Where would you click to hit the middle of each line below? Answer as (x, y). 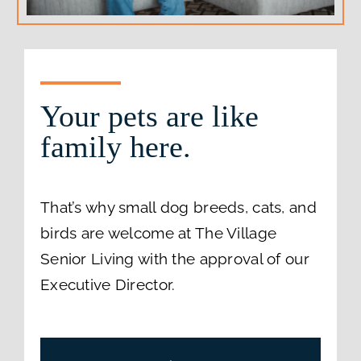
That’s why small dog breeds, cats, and (178, 207)
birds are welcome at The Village (158, 233)
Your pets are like (149, 116)
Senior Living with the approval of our (174, 259)
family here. (115, 147)
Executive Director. (108, 285)
